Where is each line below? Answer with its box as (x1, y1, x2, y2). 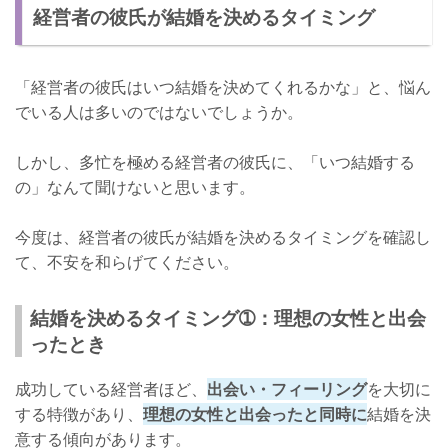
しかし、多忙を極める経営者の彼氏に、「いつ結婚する (15, 151, 415, 174)
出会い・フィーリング (207, 378, 367, 401)
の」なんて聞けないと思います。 (15, 176, 255, 199)
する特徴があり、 (15, 403, 143, 426)
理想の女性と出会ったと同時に (143, 403, 367, 426)
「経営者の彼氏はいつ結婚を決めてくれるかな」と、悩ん (15, 76, 431, 99)
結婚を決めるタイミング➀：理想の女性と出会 (30, 304, 426, 332)
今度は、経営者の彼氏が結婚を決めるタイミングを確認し (15, 226, 431, 249)
